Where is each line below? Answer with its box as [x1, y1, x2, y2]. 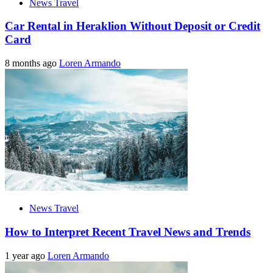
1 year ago [5, 250, 48, 261]
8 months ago [5, 58, 59, 69]
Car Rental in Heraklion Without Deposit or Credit [5, 19, 260, 33]
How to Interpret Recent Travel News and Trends [5, 225, 250, 238]
